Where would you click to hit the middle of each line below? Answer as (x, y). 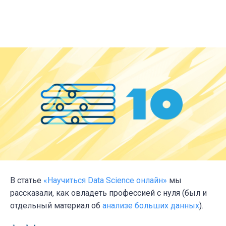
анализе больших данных (151, 205)
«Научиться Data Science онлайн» (105, 180)
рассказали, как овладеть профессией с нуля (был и (108, 193)
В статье (27, 180)
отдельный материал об (56, 205)
